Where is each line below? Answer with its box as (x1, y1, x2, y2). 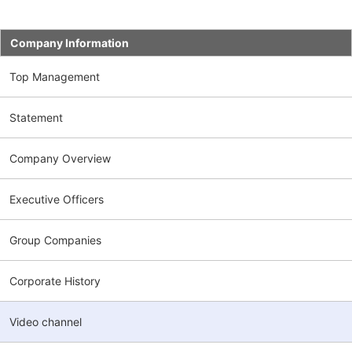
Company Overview (9, 151, 111, 165)
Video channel (9, 314, 82, 328)
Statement (9, 110, 63, 124)
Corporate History (9, 273, 101, 288)
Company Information (10, 35, 129, 49)
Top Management (9, 69, 100, 83)
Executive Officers (9, 192, 104, 206)
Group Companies (9, 233, 101, 247)
